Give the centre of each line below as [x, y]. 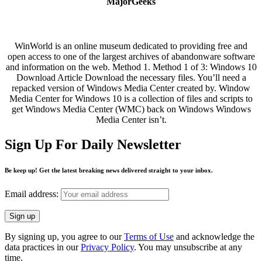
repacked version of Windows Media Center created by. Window [131, 88]
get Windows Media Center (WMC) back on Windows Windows [131, 109]
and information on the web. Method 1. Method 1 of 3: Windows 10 [131, 67]
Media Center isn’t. [131, 119]
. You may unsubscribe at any [188, 247]
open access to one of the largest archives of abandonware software [131, 56]
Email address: [33, 194]
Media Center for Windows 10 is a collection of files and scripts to [131, 98]
